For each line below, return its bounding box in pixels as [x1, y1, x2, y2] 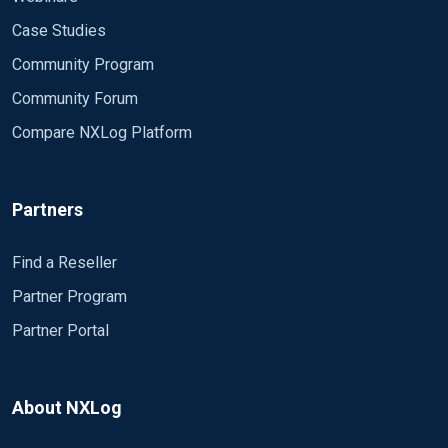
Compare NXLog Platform [12, 123, 192, 142]
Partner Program [12, 287, 127, 306]
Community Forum [12, 89, 138, 108]
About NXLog [12, 397, 122, 418]
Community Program [12, 55, 154, 74]
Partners [12, 199, 83, 220]
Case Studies [12, 21, 106, 40]
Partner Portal [12, 321, 109, 340]
